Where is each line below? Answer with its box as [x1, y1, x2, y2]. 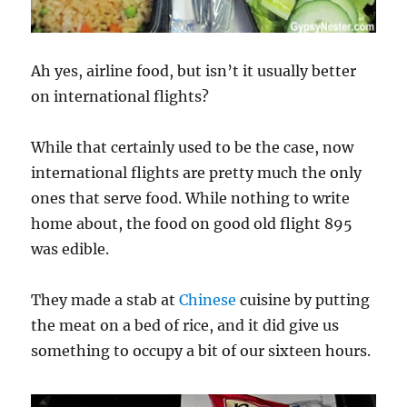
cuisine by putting [236, 291, 371, 310]
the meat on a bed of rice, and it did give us [31, 316, 340, 335]
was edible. [31, 240, 110, 259]
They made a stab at [31, 291, 180, 310]
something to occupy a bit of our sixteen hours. [31, 342, 372, 361]
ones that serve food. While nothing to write [31, 189, 351, 208]
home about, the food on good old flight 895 [31, 214, 353, 233]
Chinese [179, 291, 237, 310]
